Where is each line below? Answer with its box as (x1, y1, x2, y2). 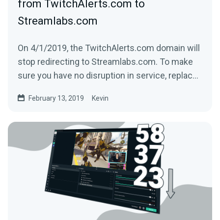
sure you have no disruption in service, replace (18, 70, 197, 81)
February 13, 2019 (28, 94, 84, 102)
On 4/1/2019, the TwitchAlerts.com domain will (18, 43, 200, 53)
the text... (18, 84, 54, 94)
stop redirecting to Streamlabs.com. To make (18, 56, 193, 67)
